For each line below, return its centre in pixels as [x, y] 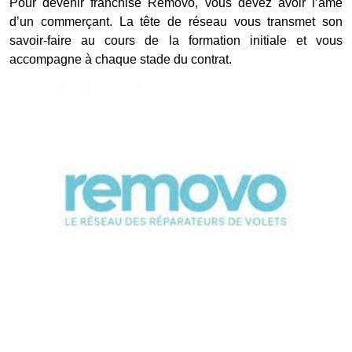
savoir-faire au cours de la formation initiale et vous [176, 40]
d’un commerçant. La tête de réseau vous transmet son [176, 21]
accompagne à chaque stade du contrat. [121, 59]
